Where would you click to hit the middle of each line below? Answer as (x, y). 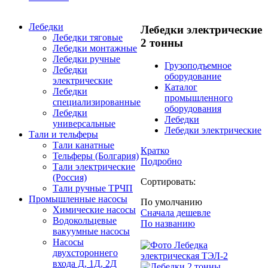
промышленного (199, 98)
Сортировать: (168, 182)
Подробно (161, 162)
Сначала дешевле (176, 213)
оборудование (193, 77)
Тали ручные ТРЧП (93, 188)
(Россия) (70, 177)
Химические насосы (94, 210)
